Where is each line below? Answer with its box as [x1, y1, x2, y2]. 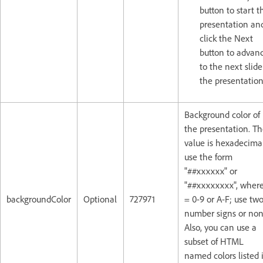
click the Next [200, 32, 253, 44]
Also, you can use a [184, 221, 257, 233]
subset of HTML [184, 235, 244, 247]
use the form [184, 151, 232, 163]
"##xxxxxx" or [184, 165, 237, 177]
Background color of [184, 109, 260, 120]
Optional [83, 193, 117, 205]
